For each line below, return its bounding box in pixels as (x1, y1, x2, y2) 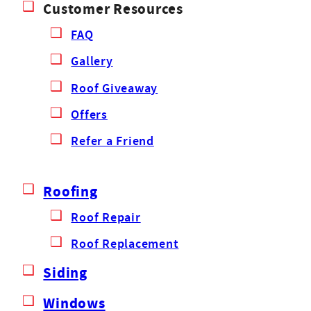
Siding (43, 262, 87, 282)
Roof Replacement (71, 235, 179, 252)
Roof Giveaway (71, 79, 158, 96)
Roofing (43, 182, 98, 201)
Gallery (71, 53, 113, 69)
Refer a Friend (71, 133, 154, 149)
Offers (71, 106, 108, 122)
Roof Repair (71, 208, 141, 225)
